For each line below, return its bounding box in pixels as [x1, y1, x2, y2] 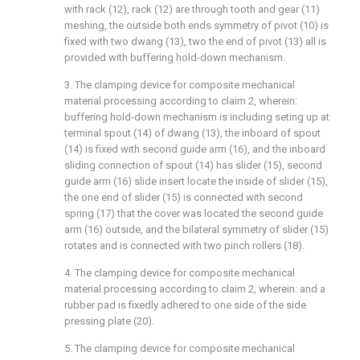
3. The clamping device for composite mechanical [64, 79, 295, 91]
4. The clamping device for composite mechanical [64, 267, 295, 279]
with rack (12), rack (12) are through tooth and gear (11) [64, 3, 320, 15]
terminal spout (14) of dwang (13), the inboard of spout [64, 127, 321, 139]
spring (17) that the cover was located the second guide [64, 207, 323, 219]
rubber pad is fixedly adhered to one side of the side [64, 299, 306, 311]
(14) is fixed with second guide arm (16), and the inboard [64, 143, 325, 155]
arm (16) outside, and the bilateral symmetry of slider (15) [64, 223, 329, 235]
